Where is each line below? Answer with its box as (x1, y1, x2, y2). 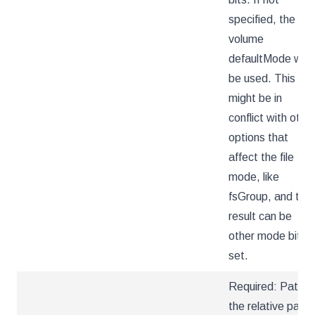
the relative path (229, 300, 309, 312)
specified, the (229, 13, 295, 25)
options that (229, 131, 288, 143)
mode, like (229, 171, 279, 183)
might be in (229, 92, 282, 104)
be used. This (229, 72, 295, 84)
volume (229, 33, 264, 45)
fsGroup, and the (229, 191, 311, 202)
